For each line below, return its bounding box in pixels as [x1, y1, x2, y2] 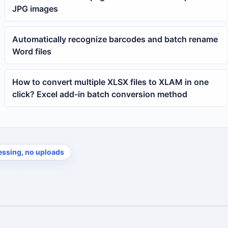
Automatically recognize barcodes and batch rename [12, 34, 218, 44]
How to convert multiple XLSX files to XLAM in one [12, 76, 209, 87]
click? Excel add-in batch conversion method [12, 89, 188, 99]
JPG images [12, 3, 59, 14]
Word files [12, 46, 52, 56]
